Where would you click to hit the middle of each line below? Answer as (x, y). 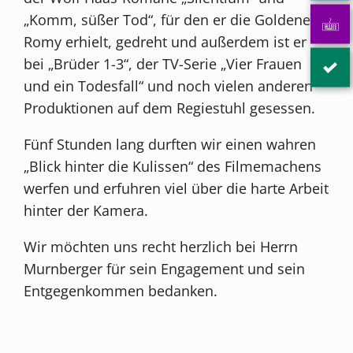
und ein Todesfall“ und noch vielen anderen (169, 85)
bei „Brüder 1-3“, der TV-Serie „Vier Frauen (163, 63)
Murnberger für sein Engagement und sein (165, 268)
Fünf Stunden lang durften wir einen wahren (170, 144)
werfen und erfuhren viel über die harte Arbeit (176, 188)
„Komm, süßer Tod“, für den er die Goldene (167, 19)
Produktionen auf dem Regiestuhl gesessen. (170, 108)
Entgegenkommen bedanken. (121, 290)
